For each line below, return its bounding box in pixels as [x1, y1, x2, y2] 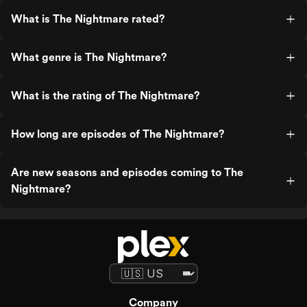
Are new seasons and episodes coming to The [11, 166, 243, 179]
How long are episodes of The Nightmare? [11, 127, 224, 140]
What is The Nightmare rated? [11, 12, 164, 25]
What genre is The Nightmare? [11, 51, 167, 64]
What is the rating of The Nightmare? [11, 89, 199, 102]
